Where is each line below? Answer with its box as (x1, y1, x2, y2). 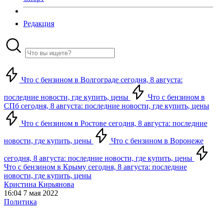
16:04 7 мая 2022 (4, 189, 58, 197)
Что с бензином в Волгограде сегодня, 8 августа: (19, 76, 183, 84)
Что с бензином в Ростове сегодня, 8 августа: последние (19, 119, 207, 127)
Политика (4, 198, 37, 206)
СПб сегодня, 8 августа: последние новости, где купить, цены (4, 102, 209, 110)
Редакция (23, 19, 54, 28)
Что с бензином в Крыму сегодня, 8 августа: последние (4, 163, 187, 171)
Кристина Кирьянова (4, 180, 74, 188)
